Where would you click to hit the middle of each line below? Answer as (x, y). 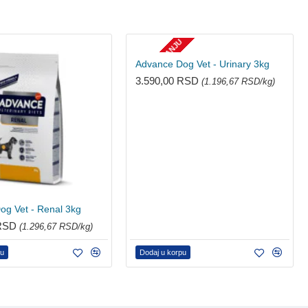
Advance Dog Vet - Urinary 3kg (202, 64)
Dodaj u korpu (163, 252)
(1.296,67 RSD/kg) (56, 226)
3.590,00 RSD (168, 80)
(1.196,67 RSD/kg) (238, 81)
